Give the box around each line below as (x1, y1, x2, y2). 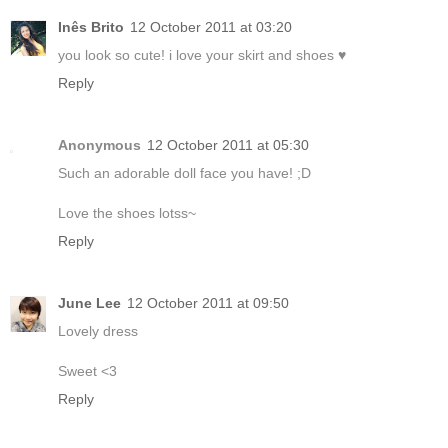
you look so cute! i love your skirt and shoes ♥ (58, 47, 346, 63)
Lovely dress (58, 322, 138, 339)
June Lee (58, 294, 121, 311)
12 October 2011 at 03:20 (130, 19, 292, 35)
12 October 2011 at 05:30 (147, 136, 309, 153)
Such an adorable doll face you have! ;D (58, 164, 311, 181)
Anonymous (58, 136, 141, 153)
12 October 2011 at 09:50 (127, 294, 289, 311)
